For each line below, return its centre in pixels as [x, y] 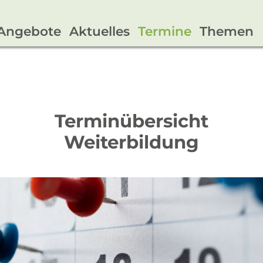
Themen [227, 31]
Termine [165, 31]
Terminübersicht [131, 121]
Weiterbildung [131, 142]
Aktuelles [100, 31]
